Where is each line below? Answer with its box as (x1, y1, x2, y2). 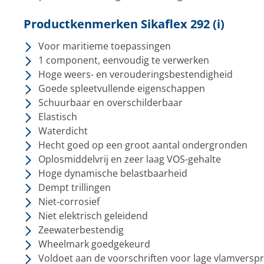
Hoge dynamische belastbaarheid (38, 167, 187, 180)
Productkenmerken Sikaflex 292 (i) (23, 16, 225, 32)
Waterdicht (38, 124, 88, 137)
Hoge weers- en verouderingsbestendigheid (38, 68, 233, 81)
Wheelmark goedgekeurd (38, 237, 150, 250)
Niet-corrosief (38, 195, 100, 208)
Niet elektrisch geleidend (38, 209, 148, 222)
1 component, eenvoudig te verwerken (38, 54, 209, 67)
